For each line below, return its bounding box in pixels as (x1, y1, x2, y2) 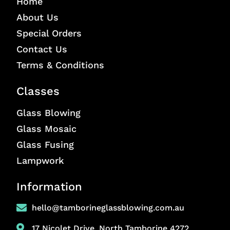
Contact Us (16, 43, 67, 54)
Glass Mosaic (16, 123, 76, 134)
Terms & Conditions (16, 59, 104, 70)
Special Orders (16, 27, 82, 39)
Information (16, 180, 82, 193)
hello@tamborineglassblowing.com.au (32, 202, 184, 213)
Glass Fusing (16, 139, 74, 150)
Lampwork (16, 155, 64, 166)
